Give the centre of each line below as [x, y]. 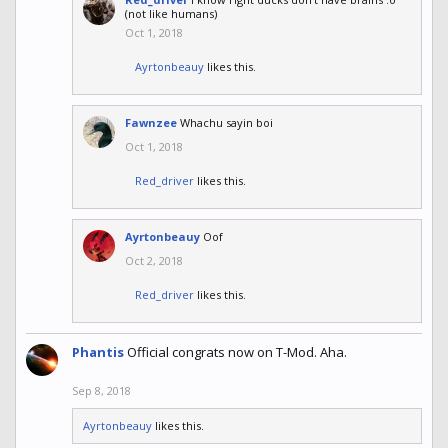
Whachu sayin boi [226, 123]
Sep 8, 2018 [101, 391]
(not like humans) [171, 14]
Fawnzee [151, 123]
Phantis [98, 352]
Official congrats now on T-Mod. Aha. [237, 352]
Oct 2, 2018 [154, 261]
